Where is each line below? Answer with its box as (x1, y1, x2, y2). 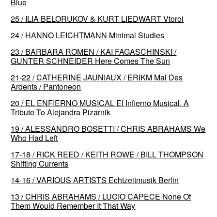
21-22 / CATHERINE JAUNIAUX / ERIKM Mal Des (11, 71, 183, 83)
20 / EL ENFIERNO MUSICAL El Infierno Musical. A (11, 97, 189, 108)
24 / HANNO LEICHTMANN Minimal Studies (11, 29, 165, 41)
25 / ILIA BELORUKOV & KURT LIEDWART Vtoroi (11, 13, 184, 24)
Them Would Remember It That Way (11, 200, 136, 211)
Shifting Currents (11, 157, 69, 169)
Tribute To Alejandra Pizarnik (11, 106, 111, 118)
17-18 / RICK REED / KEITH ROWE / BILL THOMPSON (11, 148, 204, 160)
